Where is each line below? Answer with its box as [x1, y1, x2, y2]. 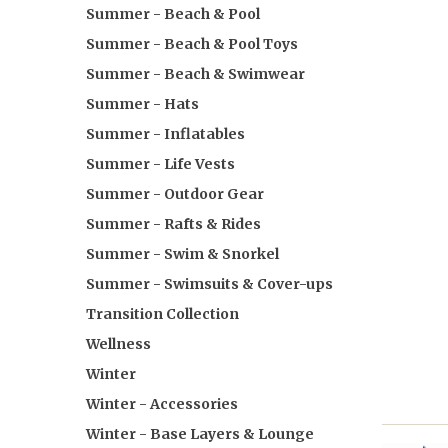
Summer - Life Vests [86, 155, 235, 173]
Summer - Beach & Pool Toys [86, 35, 298, 53]
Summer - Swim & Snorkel [86, 245, 279, 263]
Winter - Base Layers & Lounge [86, 425, 314, 443]
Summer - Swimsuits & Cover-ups [86, 275, 333, 293]
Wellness [86, 335, 151, 353]
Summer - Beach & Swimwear [86, 65, 305, 83]
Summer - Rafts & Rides [86, 215, 261, 233]
